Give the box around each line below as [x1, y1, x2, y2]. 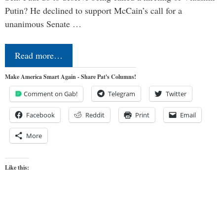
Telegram [108, 89, 135, 98]
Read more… [15, 49, 63, 61]
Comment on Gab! [24, 89, 77, 98]
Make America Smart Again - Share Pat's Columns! [5, 72, 136, 81]
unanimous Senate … [5, 17, 81, 30]
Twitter [166, 89, 186, 98]
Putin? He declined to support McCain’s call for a [5, 4, 182, 16]
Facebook [26, 110, 55, 119]
